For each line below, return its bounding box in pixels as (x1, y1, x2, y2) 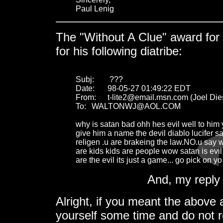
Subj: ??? (76, 75, 94, 84)
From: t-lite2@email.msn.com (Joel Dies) (76, 93, 96, 102)
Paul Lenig (76, 4, 114, 13)
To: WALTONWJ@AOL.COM (76, 102, 86, 111)
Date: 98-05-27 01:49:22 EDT (76, 84, 95, 93)
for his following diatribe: (56, 44, 182, 58)
